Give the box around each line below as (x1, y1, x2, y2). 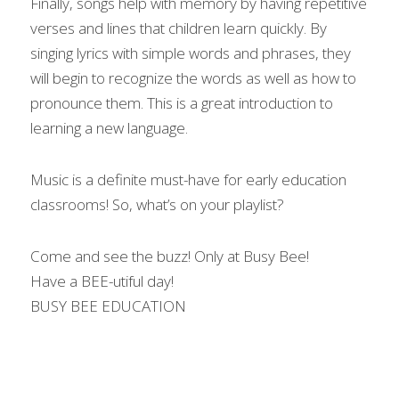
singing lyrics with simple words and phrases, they (30, 42, 351, 63)
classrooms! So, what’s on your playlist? (30, 193, 284, 215)
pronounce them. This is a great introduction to (30, 92, 333, 113)
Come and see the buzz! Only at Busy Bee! (30, 245, 309, 266)
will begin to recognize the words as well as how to (30, 67, 356, 88)
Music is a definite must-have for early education (30, 168, 346, 190)
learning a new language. (30, 117, 188, 138)
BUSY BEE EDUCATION (30, 295, 186, 316)
